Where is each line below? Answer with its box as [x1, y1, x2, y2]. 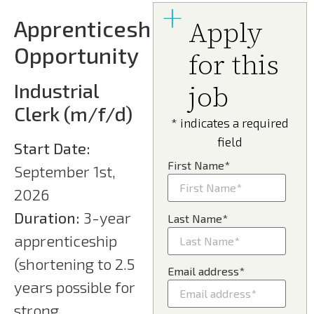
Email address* [168, 264, 245, 278]
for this [189, 46, 280, 83]
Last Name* [168, 211, 228, 225]
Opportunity [14, 41, 139, 68]
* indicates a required [171, 114, 289, 130]
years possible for [14, 277, 135, 296]
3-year [80, 207, 131, 226]
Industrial [14, 78, 99, 102]
